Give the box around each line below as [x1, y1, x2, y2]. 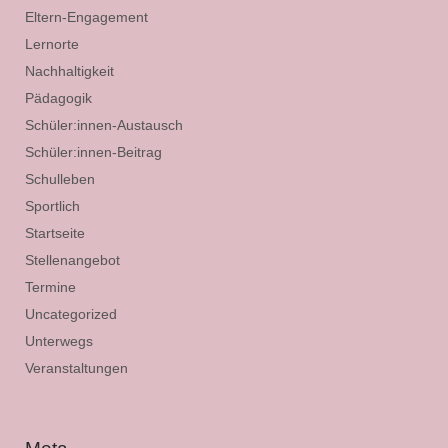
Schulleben [25, 171, 95, 187]
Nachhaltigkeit [25, 63, 114, 79]
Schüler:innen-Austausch [25, 117, 183, 133]
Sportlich [25, 198, 80, 214]
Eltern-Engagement [25, 9, 148, 25]
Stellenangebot [25, 252, 120, 268]
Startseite [25, 225, 85, 241]
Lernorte [25, 36, 79, 52]
